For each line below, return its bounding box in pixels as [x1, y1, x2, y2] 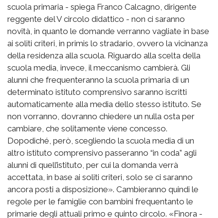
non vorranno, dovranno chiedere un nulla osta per [7, 111, 195, 122]
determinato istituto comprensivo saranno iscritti [7, 87, 187, 97]
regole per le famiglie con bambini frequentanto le [7, 197, 193, 207]
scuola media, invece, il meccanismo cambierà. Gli [7, 63, 190, 73]
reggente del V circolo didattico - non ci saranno [7, 14, 185, 24]
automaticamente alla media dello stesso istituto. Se [7, 99, 201, 109]
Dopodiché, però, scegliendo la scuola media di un [7, 136, 194, 146]
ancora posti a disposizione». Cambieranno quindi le [7, 184, 199, 195]
